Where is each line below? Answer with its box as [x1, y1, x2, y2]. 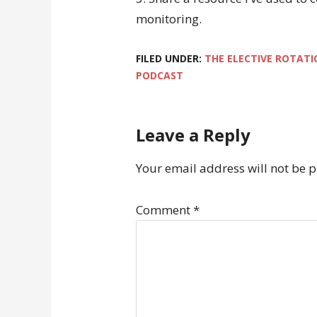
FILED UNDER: [136, 52, 204, 65]
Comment [136, 202, 193, 218]
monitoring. [136, 11, 202, 27]
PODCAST [136, 69, 183, 82]
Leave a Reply [136, 123, 250, 146]
